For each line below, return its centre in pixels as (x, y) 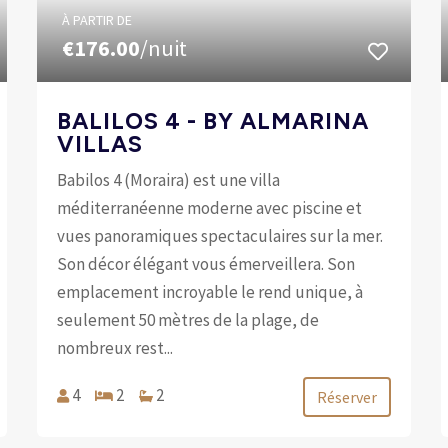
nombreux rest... (115, 347)
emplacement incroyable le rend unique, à (210, 291)
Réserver (346, 396)
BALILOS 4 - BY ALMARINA (213, 120)
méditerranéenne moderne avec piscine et (210, 207)
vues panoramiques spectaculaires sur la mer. (220, 235)
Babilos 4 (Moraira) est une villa (169, 179)
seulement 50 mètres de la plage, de (188, 319)
